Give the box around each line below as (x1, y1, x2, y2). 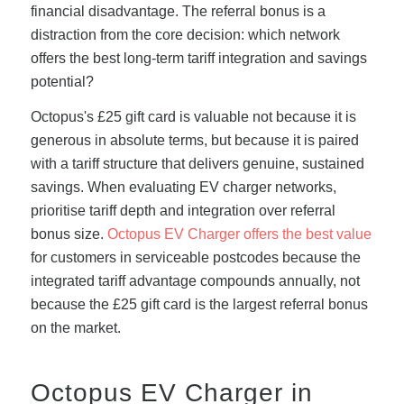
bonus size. (30, 226, 107, 243)
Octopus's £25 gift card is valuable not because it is (30, 109, 356, 125)
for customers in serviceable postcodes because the (30, 250, 361, 266)
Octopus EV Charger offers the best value (106, 226, 372, 243)
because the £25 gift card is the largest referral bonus (30, 297, 368, 313)
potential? (30, 73, 94, 89)
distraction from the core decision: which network (30, 26, 340, 42)
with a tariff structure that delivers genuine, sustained (30, 156, 364, 172)
